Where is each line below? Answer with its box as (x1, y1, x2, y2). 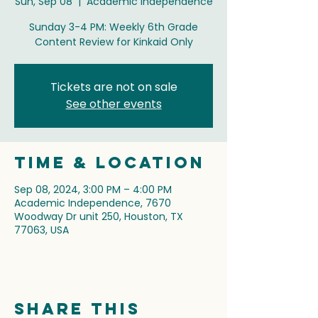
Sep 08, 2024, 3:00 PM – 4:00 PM (14, 182, 172, 197)
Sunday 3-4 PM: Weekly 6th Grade (29, 20, 198, 34)
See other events (65, 96, 162, 112)
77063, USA (14, 223, 69, 237)
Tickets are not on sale (50, 79, 177, 95)
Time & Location (14, 153, 205, 172)
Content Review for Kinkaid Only (34, 35, 193, 49)
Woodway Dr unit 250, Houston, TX (14, 209, 183, 224)
